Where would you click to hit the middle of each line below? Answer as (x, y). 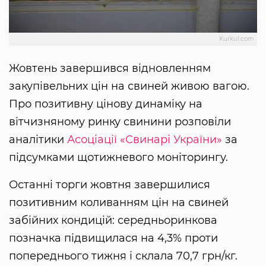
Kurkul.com (237, 39)
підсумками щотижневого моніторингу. (118, 158)
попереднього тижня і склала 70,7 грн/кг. (123, 256)
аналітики (38, 140)
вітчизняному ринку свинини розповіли (120, 122)
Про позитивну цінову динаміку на (106, 104)
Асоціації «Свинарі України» (145, 140)
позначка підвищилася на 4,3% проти (113, 238)
